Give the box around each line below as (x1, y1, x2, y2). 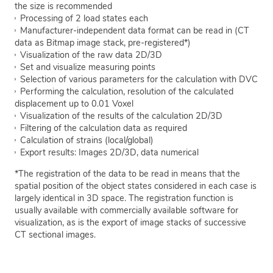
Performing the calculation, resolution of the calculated (20, 85, 233, 98)
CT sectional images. (15, 228, 96, 241)
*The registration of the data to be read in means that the (15, 167, 240, 180)
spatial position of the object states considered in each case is (15, 179, 257, 192)
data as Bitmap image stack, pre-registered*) (15, 37, 191, 49)
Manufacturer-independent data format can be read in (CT (20, 24, 249, 37)
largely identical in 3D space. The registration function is (15, 191, 233, 204)
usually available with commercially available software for (15, 204, 238, 216)
